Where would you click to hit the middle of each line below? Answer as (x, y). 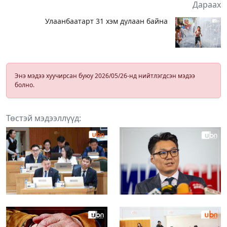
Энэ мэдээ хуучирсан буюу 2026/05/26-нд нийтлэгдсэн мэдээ (105, 75)
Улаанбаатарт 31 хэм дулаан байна (106, 21)
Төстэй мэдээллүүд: (44, 118)
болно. (25, 85)
